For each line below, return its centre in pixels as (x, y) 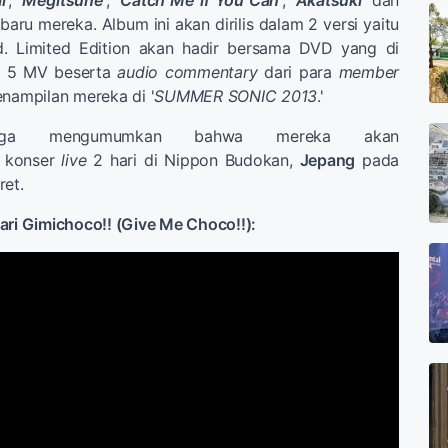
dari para (298, 72)
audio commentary (187, 72)
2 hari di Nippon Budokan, (193, 160)
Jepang (327, 160)
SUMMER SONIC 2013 (235, 96)
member (368, 72)
